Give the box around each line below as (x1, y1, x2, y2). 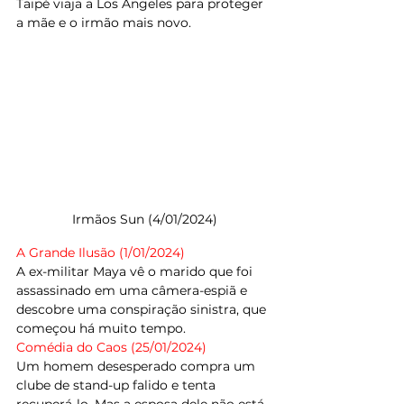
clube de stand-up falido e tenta (16, 377, 219, 394)
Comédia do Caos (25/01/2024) (16, 339, 210, 356)
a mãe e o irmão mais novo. (16, 14, 191, 32)
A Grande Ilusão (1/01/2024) (16, 244, 185, 262)
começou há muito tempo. (16, 320, 186, 337)
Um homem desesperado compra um (16, 358, 259, 375)
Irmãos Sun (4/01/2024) (71, 211, 217, 228)
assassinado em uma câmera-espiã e (16, 282, 251, 299)
